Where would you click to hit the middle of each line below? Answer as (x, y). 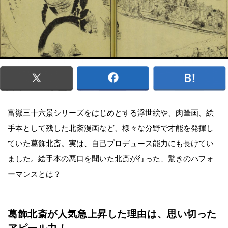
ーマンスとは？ (34, 174)
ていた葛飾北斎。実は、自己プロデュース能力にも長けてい (111, 143)
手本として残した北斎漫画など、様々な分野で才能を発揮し (111, 128)
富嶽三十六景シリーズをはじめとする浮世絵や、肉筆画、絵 (111, 113)
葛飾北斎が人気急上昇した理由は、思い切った (112, 214)
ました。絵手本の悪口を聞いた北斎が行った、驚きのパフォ (111, 159)
